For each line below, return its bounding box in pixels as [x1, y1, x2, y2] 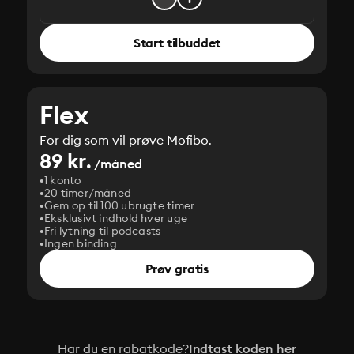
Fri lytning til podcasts [44, 224, 161, 238]
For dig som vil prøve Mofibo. [40, 132, 213, 148]
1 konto [44, 173, 81, 187]
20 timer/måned [44, 186, 132, 200]
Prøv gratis [145, 261, 209, 277]
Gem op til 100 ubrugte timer [44, 198, 195, 213]
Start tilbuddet [133, 35, 221, 51]
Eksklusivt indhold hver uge [44, 211, 188, 225]
